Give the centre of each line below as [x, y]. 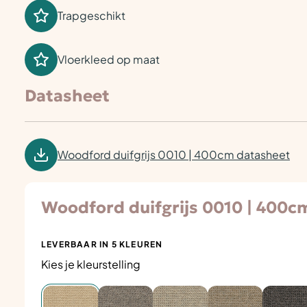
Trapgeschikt [91, 15]
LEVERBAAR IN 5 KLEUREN [102, 244]
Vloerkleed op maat [109, 59]
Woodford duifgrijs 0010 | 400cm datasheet [174, 155]
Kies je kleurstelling [91, 264]
